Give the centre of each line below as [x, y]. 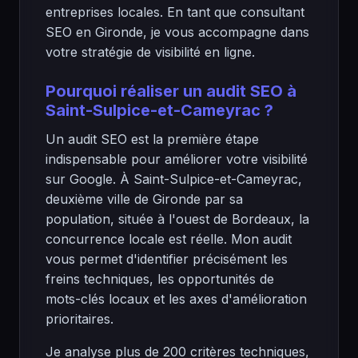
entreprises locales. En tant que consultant [175, 12]
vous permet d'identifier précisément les [167, 259]
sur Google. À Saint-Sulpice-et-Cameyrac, [174, 179]
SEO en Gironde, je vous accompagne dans [177, 32]
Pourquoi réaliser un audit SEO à [171, 91]
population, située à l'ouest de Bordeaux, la [177, 219]
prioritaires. [80, 319]
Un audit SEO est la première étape [152, 139]
